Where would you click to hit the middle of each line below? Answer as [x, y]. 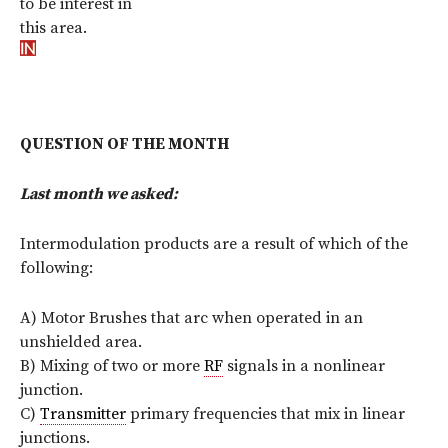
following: [56, 267]
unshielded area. [81, 341]
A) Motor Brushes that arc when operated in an [191, 317]
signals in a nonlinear [304, 365]
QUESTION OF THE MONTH [124, 143]
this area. [55, 27]
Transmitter [83, 413]
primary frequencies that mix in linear [265, 413]
